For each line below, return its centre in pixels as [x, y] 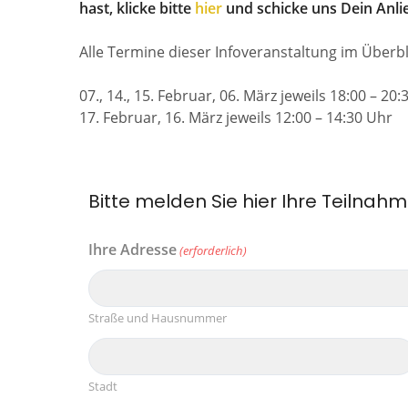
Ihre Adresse [133, 250]
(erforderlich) [214, 250]
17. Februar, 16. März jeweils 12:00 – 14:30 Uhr [236, 117]
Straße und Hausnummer [158, 318]
